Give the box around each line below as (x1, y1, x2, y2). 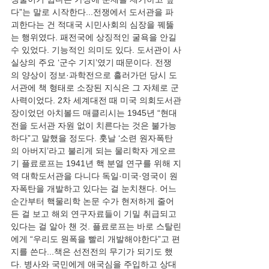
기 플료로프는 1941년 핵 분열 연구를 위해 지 (11, 159, 181, 168)
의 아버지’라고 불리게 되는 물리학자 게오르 (11, 146, 176, 156)
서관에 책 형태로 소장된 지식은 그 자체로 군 (11, 83, 179, 92)
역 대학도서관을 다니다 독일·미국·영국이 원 (11, 171, 178, 181)
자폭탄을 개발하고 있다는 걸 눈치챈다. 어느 (11, 184, 179, 193)
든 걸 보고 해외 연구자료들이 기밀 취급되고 (11, 209, 179, 219)
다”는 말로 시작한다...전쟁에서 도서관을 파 (11, 7, 174, 17)
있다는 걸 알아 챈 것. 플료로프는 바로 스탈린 (11, 222, 181, 231)
